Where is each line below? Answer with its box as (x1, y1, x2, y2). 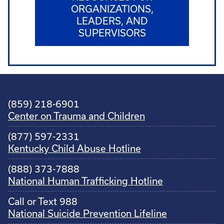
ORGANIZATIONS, (70, 3, 153, 14)
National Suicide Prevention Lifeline (8, 207, 167, 219)
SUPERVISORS (78, 27, 146, 38)
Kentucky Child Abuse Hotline (8, 142, 141, 154)
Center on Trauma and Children (8, 110, 145, 121)
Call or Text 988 (8, 195, 77, 207)
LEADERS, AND (76, 15, 148, 26)
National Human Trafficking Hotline (8, 175, 163, 186)
